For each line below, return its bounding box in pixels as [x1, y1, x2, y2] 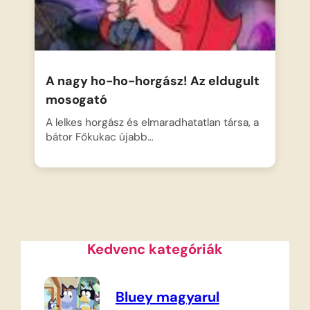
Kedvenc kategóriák [87, 240, 223, 259]
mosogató [46, 91, 108, 109]
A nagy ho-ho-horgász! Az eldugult [46, 73, 260, 90]
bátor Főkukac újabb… [46, 130, 154, 145]
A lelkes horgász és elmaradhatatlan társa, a [46, 116, 259, 130]
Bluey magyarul [115, 287, 219, 306]
